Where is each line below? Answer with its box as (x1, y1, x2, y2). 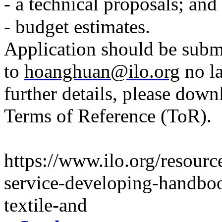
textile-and (4, 194, 87, 216)
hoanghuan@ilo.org (24, 60, 180, 82)
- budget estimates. (4, 16, 150, 38)
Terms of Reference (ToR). (4, 105, 217, 127)
